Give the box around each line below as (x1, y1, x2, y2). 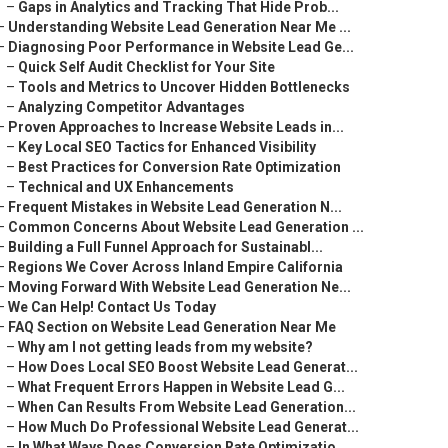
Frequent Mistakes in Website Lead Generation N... (8, 199, 342, 215)
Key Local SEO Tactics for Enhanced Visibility (18, 139, 316, 155)
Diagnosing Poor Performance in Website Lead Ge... (8, 39, 354, 55)
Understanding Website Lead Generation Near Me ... (8, 19, 351, 35)
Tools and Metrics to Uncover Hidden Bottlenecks (18, 79, 350, 95)
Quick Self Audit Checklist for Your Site (18, 59, 275, 75)
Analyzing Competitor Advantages (18, 99, 245, 115)
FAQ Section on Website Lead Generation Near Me (8, 319, 336, 335)
